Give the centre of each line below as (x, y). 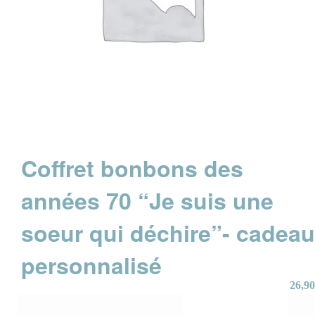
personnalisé (92, 265)
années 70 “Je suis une (148, 201)
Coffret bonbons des (133, 168)
